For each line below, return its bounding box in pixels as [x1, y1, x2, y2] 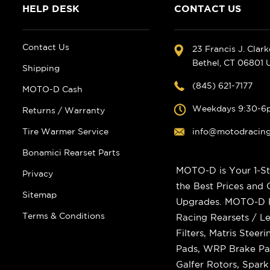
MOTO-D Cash [22, 84, 83, 95]
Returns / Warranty [22, 105, 105, 116]
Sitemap [22, 190, 57, 200]
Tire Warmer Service [22, 127, 108, 137]
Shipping [22, 63, 60, 74]
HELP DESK [22, 3, 80, 14]
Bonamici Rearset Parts [22, 148, 120, 158]
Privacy [22, 169, 53, 179]
